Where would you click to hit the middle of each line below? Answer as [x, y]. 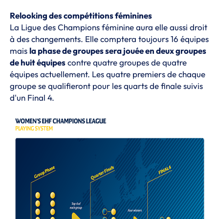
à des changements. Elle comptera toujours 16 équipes [109, 39]
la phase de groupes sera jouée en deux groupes [118, 51]
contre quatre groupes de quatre [126, 62]
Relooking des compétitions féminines [81, 15]
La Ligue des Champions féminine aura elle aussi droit [109, 27]
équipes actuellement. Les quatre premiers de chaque [108, 74]
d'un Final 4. [32, 98]
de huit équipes [38, 62]
